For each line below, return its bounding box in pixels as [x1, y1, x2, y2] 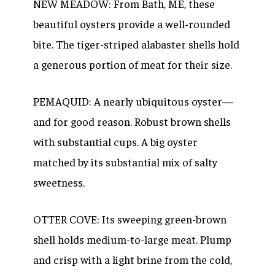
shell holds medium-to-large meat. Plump [33, 232, 231, 247]
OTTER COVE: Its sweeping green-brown [33, 212, 227, 227]
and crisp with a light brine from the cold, [33, 252, 232, 267]
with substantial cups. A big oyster [33, 134, 198, 149]
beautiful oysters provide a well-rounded [33, 17, 230, 31]
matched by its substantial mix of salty [33, 155, 217, 169]
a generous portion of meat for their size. [33, 57, 232, 72]
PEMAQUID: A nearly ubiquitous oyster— [33, 94, 233, 109]
